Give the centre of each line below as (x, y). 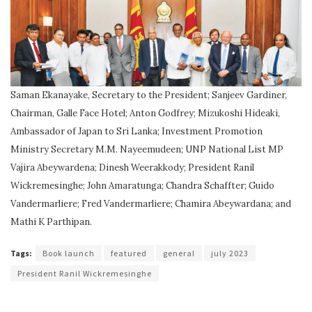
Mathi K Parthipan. (51, 221)
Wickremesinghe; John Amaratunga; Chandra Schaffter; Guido (142, 185)
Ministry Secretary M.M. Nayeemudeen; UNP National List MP (147, 149)
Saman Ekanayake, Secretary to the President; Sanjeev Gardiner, (149, 95)
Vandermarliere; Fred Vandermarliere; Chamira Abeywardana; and (151, 203)
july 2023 (230, 253)
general (179, 253)
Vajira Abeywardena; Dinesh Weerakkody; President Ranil (132, 167)
